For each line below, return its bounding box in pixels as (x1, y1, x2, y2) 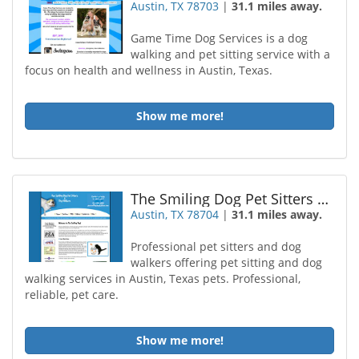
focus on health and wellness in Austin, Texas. (25, 63, 272, 78)
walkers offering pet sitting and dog (131, 255, 323, 270)
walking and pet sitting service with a (131, 46, 331, 62)
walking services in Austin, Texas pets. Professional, (25, 271, 301, 286)
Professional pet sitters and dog (131, 239, 302, 254)
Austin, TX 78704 (131, 207, 220, 222)
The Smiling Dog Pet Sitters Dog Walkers (317, 189, 329, 208)
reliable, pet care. (25, 287, 119, 302)
